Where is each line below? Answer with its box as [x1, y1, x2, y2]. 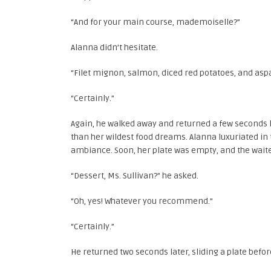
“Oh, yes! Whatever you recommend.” [71, 196, 213, 206]
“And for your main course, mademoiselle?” [71, 17, 240, 27]
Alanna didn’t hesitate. [71, 42, 158, 53]
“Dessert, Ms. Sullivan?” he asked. [71, 171, 198, 181]
